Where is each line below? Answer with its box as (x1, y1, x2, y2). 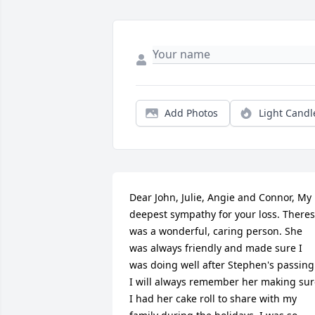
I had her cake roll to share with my (129, 292, 297, 306)
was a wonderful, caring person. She (129, 224, 302, 238)
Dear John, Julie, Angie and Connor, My (129, 191, 311, 205)
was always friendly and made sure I (129, 241, 302, 255)
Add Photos (165, 106, 218, 120)
